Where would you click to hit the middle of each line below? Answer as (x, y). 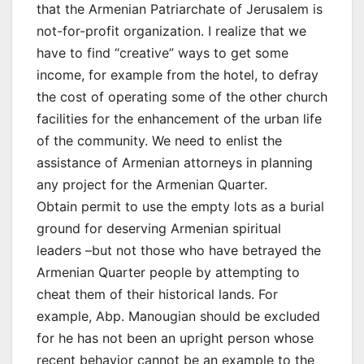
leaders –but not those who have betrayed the (179, 251)
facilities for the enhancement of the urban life (179, 119)
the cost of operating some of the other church (182, 97)
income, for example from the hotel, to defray (178, 75)
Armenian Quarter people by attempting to (168, 273)
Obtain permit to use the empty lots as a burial (180, 207)
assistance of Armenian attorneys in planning (175, 163)
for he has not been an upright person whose (175, 338)
